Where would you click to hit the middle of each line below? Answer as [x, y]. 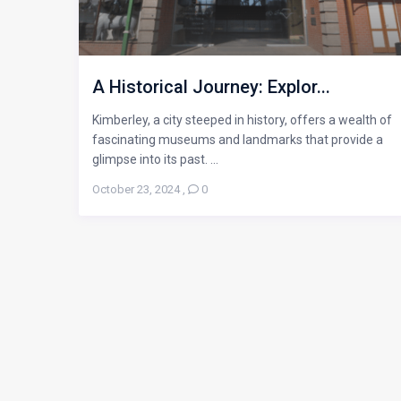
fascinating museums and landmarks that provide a [238, 140]
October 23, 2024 [136, 190]
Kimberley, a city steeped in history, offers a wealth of [242, 120]
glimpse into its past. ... [155, 160]
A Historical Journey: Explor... [211, 87]
